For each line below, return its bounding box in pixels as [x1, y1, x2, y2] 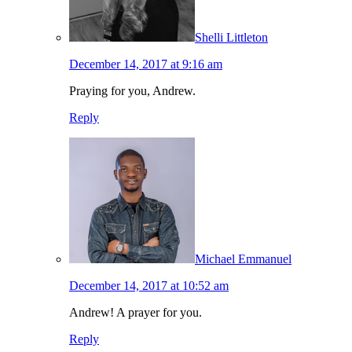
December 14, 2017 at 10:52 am [69, 279, 229, 293]
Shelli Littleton [195, 31, 268, 45]
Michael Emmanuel [195, 252, 291, 266]
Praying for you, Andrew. [69, 84, 196, 98]
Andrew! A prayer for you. [69, 306, 202, 320]
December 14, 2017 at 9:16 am [69, 57, 222, 71]
